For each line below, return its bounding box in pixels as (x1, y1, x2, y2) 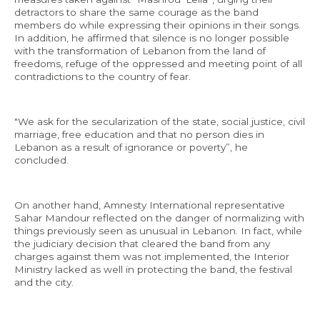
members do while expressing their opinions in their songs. (14, 19, 301, 31)
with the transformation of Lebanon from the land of (14, 45, 266, 57)
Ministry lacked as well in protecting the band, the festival (14, 264, 292, 276)
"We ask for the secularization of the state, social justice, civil (14, 116, 305, 128)
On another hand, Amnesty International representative (14, 199, 285, 211)
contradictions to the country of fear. (14, 71, 191, 83)
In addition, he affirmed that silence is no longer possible (14, 32, 289, 44)
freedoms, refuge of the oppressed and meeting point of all (14, 58, 302, 70)
